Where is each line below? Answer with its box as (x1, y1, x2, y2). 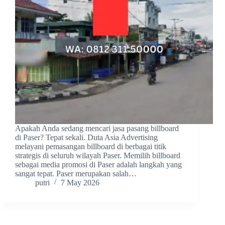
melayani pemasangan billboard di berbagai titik (15, 142, 166, 151)
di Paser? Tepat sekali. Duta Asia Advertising (15, 133, 158, 142)
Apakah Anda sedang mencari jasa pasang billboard (15, 124, 179, 133)
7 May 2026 (61, 178, 99, 187)
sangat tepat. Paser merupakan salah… (15, 169, 137, 178)
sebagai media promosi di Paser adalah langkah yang (15, 160, 182, 169)
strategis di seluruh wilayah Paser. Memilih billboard (15, 151, 180, 160)
